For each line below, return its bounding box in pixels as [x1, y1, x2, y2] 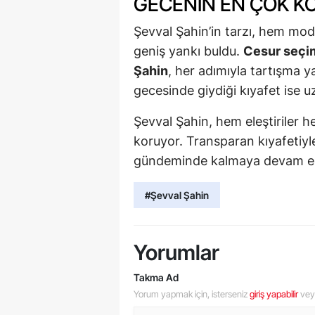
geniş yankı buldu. [134, 43, 243, 58]
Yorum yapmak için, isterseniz [134, 288, 250, 300]
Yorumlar [134, 239, 219, 265]
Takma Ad [134, 271, 179, 283]
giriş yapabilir [250, 288, 298, 300]
